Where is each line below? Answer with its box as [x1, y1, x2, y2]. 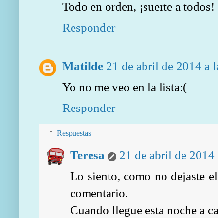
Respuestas [56, 129, 91, 138]
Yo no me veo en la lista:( [62, 80, 187, 94]
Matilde [62, 59, 103, 73]
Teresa [70, 148, 105, 162]
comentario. [70, 186, 128, 200]
